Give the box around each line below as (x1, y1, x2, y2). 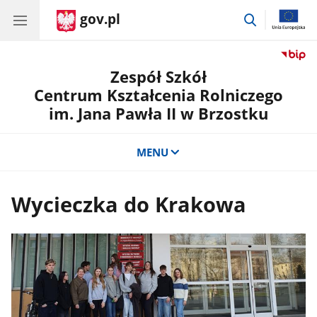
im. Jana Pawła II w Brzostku (49, 103, 268, 125)
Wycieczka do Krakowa (11, 190, 247, 219)
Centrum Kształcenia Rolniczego (34, 84, 283, 106)
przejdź (258, 10, 294, 25)
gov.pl (80, 10, 120, 28)
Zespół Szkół (110, 66, 207, 88)
